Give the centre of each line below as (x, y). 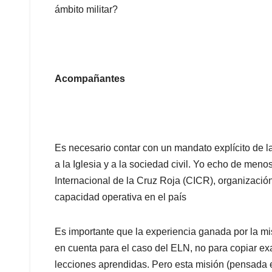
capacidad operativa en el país (121, 197)
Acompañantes (90, 79)
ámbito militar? (86, 10)
